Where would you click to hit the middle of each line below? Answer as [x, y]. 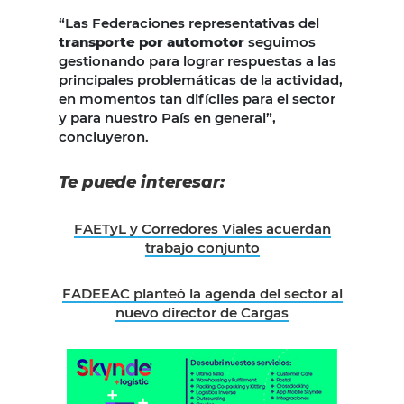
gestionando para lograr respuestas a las [197, 60]
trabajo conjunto [202, 247]
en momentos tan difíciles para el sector [197, 98]
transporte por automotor [153, 41]
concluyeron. [104, 136]
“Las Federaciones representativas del [189, 23]
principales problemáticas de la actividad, [201, 79]
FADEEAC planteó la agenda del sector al [202, 293]
